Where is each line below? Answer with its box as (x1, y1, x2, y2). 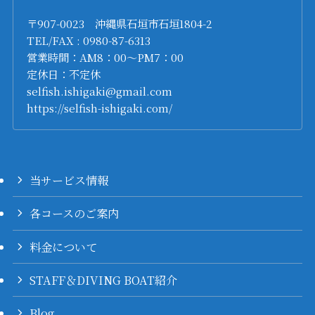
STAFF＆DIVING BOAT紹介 (30, 271, 178, 288)
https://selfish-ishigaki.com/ (27, 99, 173, 115)
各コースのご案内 (30, 205, 120, 222)
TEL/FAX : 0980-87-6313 (27, 32, 151, 48)
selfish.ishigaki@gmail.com (27, 82, 173, 98)
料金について (30, 238, 98, 255)
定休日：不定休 (27, 65, 101, 82)
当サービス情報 (30, 172, 109, 189)
